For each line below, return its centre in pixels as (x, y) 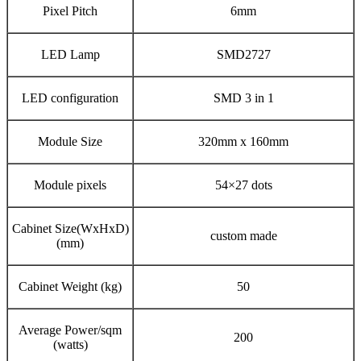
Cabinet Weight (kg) (70, 286)
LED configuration (70, 98)
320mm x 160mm (243, 141)
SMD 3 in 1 (243, 98)
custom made (243, 235)
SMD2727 (243, 54)
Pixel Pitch (70, 10)
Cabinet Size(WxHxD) (70, 228)
